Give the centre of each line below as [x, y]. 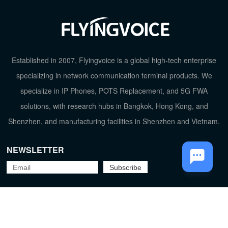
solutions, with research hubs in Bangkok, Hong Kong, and [114, 106]
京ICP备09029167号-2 [114, 213]
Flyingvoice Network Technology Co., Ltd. [109, 203]
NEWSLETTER [36, 150]
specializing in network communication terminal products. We [114, 75]
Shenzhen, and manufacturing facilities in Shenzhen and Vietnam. [114, 121]
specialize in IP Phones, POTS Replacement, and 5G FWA [114, 90]
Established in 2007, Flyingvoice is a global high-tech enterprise [114, 60]
